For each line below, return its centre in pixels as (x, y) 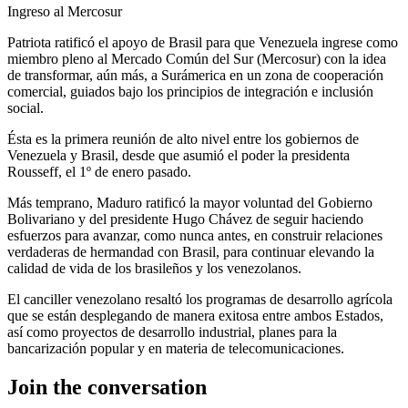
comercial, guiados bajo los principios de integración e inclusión (190, 91)
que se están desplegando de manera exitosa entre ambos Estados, (195, 315)
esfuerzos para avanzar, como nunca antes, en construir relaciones (195, 235)
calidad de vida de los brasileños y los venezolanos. (154, 268)
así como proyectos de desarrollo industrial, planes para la (172, 331)
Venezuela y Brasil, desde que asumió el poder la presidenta (178, 155)
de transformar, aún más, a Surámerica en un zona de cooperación (195, 75)
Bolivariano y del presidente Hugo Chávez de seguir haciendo (185, 219)
